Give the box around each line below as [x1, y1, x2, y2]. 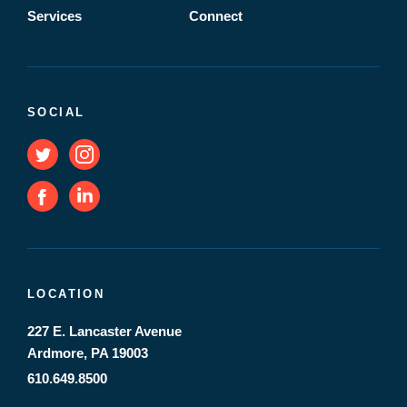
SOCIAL [27, 105, 85, 119]
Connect [189, 8, 243, 24]
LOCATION [27, 287, 105, 301]
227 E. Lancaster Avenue [27, 323, 182, 339]
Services [27, 8, 82, 24]
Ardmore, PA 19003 [27, 345, 148, 361]
